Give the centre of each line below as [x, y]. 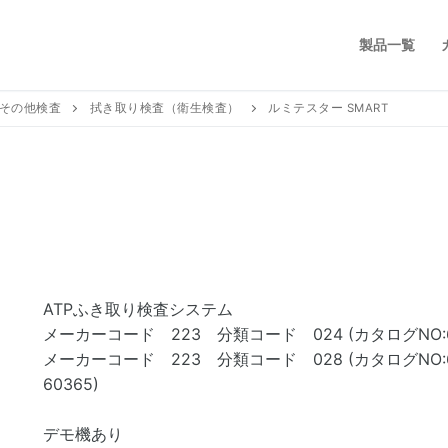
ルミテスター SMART [328, 108]
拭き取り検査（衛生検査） [164, 108]
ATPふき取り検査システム [137, 308]
